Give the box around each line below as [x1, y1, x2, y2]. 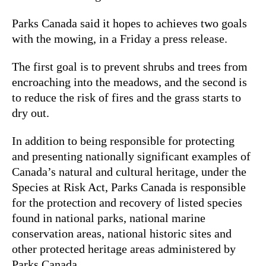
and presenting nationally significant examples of [12, 149, 251, 163]
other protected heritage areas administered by [12, 242, 236, 255]
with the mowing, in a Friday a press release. [12, 31, 227, 45]
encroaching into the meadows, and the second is [12, 75, 247, 88]
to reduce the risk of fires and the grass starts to [12, 90, 241, 104]
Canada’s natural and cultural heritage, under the [12, 164, 246, 178]
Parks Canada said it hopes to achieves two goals [12, 16, 247, 30]
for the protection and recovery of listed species [12, 195, 242, 209]
